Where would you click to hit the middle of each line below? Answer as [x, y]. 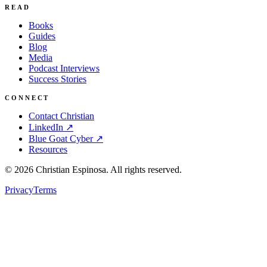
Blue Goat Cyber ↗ [66, 139]
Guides [42, 36]
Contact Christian [61, 116]
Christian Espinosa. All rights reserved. [108, 170]
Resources [48, 150]
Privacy [19, 190]
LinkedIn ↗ [51, 128]
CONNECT [27, 98]
